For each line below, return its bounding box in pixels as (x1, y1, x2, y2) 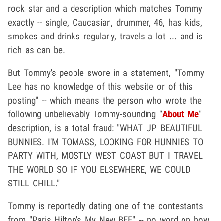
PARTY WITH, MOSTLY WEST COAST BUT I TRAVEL (8, 150, 203, 162)
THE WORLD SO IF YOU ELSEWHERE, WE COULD (8, 164, 191, 176)
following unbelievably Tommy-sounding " (8, 109, 163, 120)
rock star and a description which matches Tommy (8, 3, 202, 15)
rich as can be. (8, 44, 66, 56)
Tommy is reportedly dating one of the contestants (8, 200, 203, 212)
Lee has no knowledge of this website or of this (8, 81, 193, 93)
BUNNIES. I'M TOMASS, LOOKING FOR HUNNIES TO (8, 136, 204, 148)
